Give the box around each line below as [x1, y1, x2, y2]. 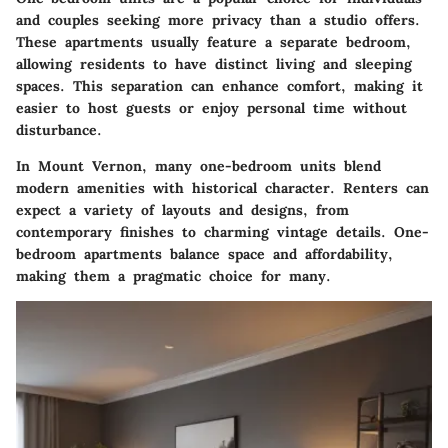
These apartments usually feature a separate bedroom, [16, 33, 411, 51]
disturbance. [16, 121, 102, 139]
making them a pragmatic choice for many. [16, 267, 331, 285]
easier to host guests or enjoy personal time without [16, 99, 407, 117]
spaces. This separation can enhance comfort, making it [16, 77, 423, 95]
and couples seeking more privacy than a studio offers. [16, 11, 420, 29]
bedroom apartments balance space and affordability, [16, 245, 393, 263]
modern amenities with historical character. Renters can [16, 179, 429, 197]
